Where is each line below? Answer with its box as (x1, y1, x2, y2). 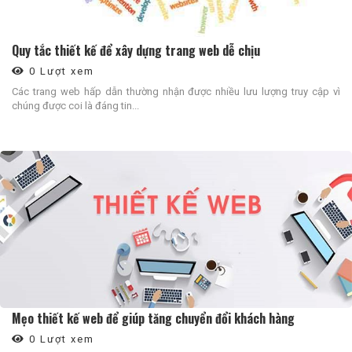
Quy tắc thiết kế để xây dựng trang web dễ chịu (12, 41, 260, 60)
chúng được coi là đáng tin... (12, 100, 139, 112)
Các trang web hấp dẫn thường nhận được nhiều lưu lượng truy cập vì (12, 86, 340, 98)
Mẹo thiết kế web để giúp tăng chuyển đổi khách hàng (12, 308, 295, 328)
